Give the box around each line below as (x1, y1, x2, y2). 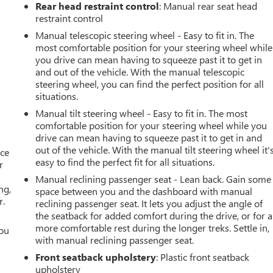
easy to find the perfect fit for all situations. (35, 155, 215, 169)
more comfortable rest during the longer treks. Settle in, (35, 221, 270, 235)
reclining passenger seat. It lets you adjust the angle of (35, 197, 263, 210)
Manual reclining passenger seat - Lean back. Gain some (35, 172, 272, 186)
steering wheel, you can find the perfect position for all (35, 77, 264, 91)
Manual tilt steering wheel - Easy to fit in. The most (35, 107, 248, 120)
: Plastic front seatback (156, 250, 250, 264)
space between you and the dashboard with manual (35, 185, 253, 198)
